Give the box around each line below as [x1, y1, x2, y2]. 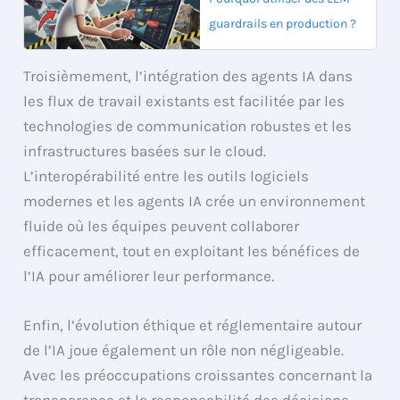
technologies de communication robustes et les [23, 116, 353, 135]
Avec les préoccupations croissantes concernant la [23, 366, 373, 385]
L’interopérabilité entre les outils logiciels [23, 166, 310, 185]
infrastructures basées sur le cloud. [23, 141, 267, 160]
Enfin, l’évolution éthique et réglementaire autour [23, 316, 362, 335]
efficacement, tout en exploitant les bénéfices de [23, 241, 361, 260]
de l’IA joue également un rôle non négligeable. [23, 341, 345, 360]
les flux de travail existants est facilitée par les [23, 91, 346, 110]
